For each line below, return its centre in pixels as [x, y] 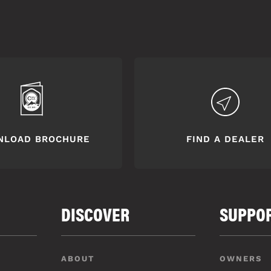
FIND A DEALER [225, 139]
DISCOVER [96, 214]
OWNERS [240, 258]
